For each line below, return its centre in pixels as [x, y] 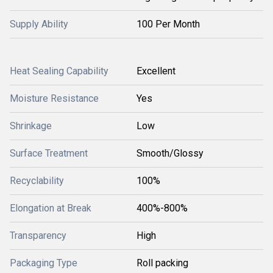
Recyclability [37, 181]
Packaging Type [44, 263]
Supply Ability [39, 24]
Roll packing [162, 263]
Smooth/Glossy [170, 153]
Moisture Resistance [54, 98]
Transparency [38, 236]
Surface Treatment [49, 153]
